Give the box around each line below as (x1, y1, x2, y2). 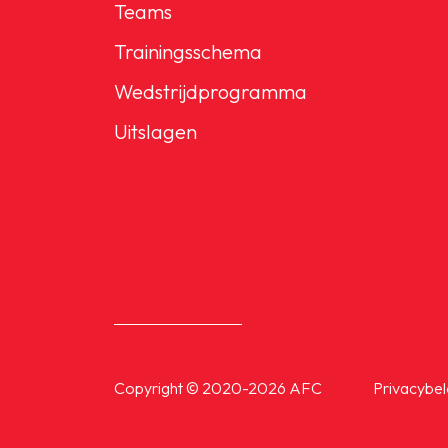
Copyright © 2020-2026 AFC (114, 378, 322, 398)
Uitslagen (114, 119, 197, 144)
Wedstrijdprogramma (114, 79, 307, 104)
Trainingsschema (114, 39, 262, 64)
